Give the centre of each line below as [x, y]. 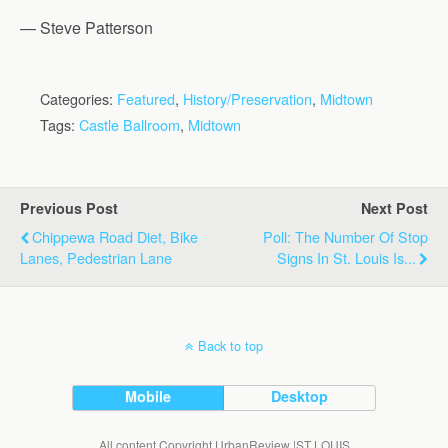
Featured [146, 99]
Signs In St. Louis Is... [346, 258]
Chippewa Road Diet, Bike [115, 237]
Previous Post [69, 208]
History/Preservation [247, 99]
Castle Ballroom [129, 125]
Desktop [300, 396]
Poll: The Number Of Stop [345, 237]
